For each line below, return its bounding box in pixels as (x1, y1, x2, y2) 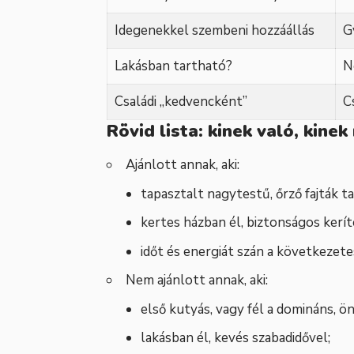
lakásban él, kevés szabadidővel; (140, 329, 330, 348)
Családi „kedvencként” (114, 92, 247, 111)
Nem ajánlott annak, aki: (126, 271, 268, 290)
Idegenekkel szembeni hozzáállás (114, 21, 314, 40)
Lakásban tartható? (114, 56, 232, 75)
